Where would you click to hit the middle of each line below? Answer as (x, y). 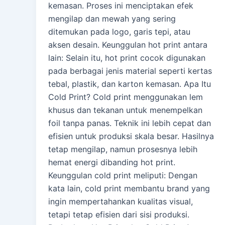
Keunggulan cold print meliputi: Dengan (123, 175)
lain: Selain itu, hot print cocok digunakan (127, 58)
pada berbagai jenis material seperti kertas (130, 71)
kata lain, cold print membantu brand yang (129, 188)
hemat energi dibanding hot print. (112, 162)
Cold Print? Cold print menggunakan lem (126, 97)
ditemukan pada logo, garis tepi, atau (119, 31)
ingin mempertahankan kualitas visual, (121, 201)
